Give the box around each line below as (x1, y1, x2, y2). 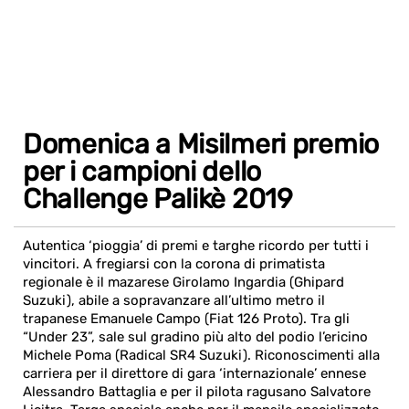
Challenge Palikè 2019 (23, 183, 293, 215)
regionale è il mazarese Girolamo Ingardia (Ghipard (23, 274, 344, 290)
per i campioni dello (23, 155, 261, 188)
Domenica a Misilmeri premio (23, 128, 379, 161)
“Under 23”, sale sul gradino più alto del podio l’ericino (23, 329, 368, 345)
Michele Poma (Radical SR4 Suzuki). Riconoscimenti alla (23, 347, 380, 363)
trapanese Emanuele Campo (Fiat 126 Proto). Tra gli (23, 310, 350, 327)
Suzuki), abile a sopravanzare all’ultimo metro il (23, 292, 325, 309)
